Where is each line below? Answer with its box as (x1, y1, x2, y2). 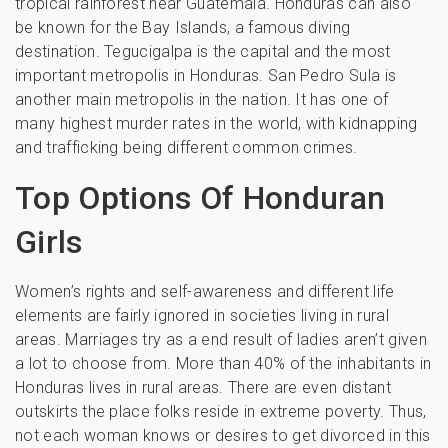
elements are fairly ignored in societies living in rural (15, 306, 389, 325)
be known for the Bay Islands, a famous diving (15, 18, 351, 37)
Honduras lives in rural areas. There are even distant (15, 378, 391, 397)
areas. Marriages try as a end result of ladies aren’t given (15, 330, 427, 349)
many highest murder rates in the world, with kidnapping (15, 114, 418, 133)
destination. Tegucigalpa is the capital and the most (15, 42, 391, 61)
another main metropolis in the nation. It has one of (15, 90, 389, 109)
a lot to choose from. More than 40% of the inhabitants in (15, 354, 432, 373)
